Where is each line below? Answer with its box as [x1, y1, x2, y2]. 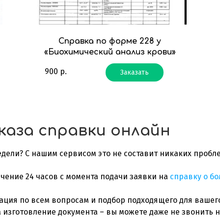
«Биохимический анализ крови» [44, 47, 176, 56]
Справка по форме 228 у [58, 36, 162, 46]
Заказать [120, 68, 149, 77]
